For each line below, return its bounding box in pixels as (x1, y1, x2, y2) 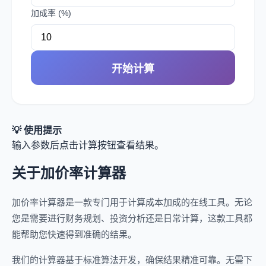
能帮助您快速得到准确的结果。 (12, 229, 137, 239)
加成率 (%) (31, 8, 71, 18)
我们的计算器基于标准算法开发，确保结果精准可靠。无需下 (12, 255, 252, 265)
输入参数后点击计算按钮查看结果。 (12, 140, 164, 150)
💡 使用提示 (12, 125, 62, 135)
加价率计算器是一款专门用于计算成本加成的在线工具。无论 (12, 197, 252, 207)
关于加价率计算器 (12, 165, 126, 181)
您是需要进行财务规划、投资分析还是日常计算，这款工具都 (12, 213, 252, 223)
